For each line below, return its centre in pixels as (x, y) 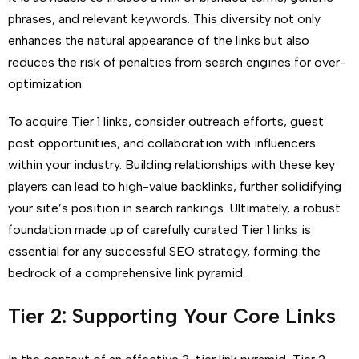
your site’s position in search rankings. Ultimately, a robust (174, 208)
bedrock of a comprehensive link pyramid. (127, 273)
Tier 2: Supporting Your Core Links (172, 316)
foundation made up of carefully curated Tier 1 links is (159, 230)
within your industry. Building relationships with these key (171, 165)
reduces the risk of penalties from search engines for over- (177, 62)
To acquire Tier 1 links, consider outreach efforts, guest (166, 121)
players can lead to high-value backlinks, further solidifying (175, 186)
